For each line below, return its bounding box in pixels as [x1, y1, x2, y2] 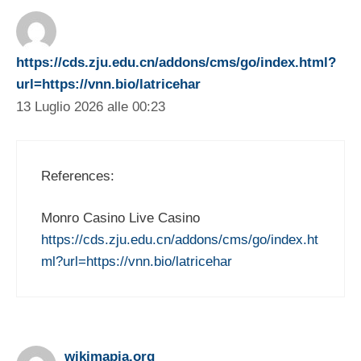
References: [41, 168, 114, 184]
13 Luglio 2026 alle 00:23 [16, 99, 165, 115]
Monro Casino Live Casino [41, 210, 200, 226]
